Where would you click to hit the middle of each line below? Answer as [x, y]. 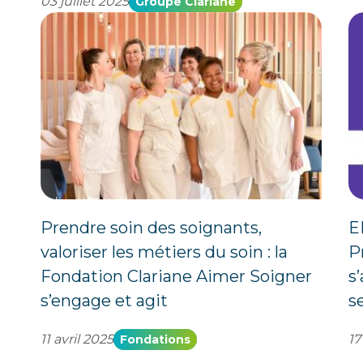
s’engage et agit [104, 301]
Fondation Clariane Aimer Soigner [176, 276]
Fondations [155, 340]
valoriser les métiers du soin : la [164, 252]
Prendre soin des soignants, [151, 228]
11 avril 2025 [77, 339]
